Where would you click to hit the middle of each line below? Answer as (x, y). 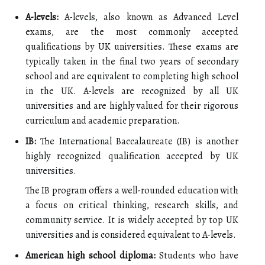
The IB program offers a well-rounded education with (132, 190)
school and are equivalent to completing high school (132, 76)
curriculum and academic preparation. (103, 120)
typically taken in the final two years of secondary (132, 61)
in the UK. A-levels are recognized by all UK (132, 91)
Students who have (197, 255)
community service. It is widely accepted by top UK (132, 220)
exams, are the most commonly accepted (132, 32)
